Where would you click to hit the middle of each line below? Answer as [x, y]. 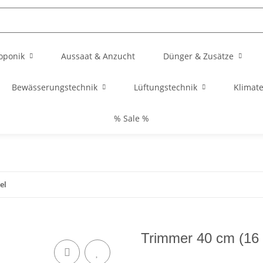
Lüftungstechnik [166, 87]
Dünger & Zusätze [198, 56]
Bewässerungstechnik [55, 87]
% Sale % [131, 118]
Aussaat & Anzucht [98, 56]
